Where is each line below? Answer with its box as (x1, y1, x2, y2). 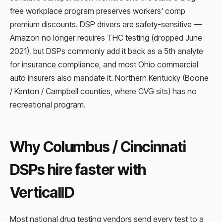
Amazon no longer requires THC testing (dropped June (10, 33, 202, 43)
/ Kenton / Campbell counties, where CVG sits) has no (10, 86, 197, 96)
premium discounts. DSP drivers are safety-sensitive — (10, 19, 202, 29)
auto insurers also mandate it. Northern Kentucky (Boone (10, 73, 209, 83)
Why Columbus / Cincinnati (10, 138, 186, 156)
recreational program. (10, 100, 86, 110)
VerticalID (10, 183, 74, 201)
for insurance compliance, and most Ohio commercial (10, 59, 198, 69)
